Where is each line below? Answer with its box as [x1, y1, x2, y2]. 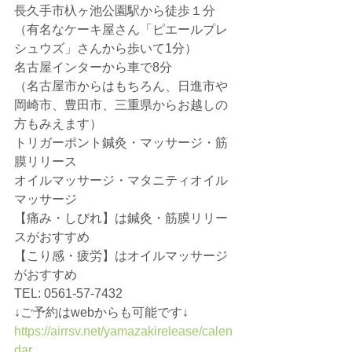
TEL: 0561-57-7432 [14, 287, 123, 301]
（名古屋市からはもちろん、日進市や [14, 79, 228, 93]
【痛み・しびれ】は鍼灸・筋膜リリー [14, 211, 228, 225]
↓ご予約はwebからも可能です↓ [14, 306, 189, 320]
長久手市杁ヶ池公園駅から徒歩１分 [14, 4, 215, 18]
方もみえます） [14, 117, 102, 131]
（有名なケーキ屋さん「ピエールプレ [14, 23, 228, 37]
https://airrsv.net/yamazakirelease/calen [14, 324, 233, 339]
